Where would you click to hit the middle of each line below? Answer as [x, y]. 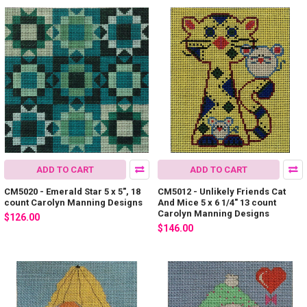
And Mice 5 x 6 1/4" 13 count [217, 203]
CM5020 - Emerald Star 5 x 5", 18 [72, 192]
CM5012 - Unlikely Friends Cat [222, 192]
